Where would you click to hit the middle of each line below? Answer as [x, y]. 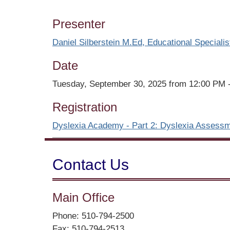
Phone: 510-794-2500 [93, 216]
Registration [85, 107]
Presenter [79, 24]
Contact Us [91, 164]
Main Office [83, 197]
